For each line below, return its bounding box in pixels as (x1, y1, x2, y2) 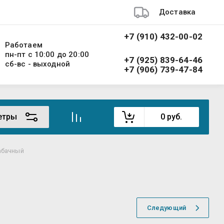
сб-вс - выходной (4, 59, 70, 68)
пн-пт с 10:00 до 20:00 (4, 49, 89, 59)
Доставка (159, 7, 196, 16)
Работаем (4, 40, 42, 49)
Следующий (146, 204, 186, 211)
